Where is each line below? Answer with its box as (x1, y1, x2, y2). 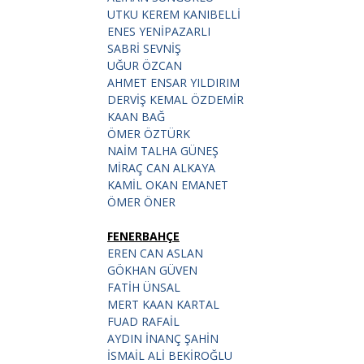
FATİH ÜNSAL (107, 279, 180, 295)
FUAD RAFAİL (107, 313, 180, 329)
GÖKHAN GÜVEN (107, 262, 197, 278)
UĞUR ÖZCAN (107, 57, 182, 73)
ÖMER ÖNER (107, 193, 175, 210)
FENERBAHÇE (107, 227, 180, 244)
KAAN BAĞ (107, 108, 165, 124)
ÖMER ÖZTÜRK (107, 125, 190, 141)
